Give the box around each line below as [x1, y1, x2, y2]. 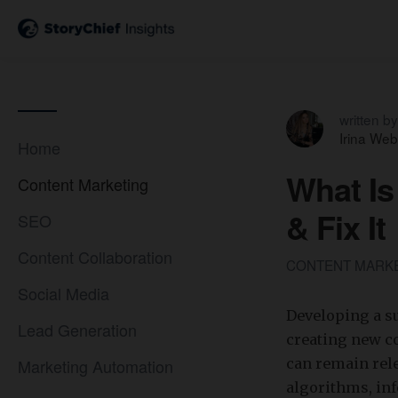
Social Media [18, 282, 109, 305]
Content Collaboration [18, 245, 172, 268]
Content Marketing [18, 172, 148, 195]
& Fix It [286, 203, 386, 250]
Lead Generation [18, 318, 137, 341]
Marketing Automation [18, 354, 173, 378]
